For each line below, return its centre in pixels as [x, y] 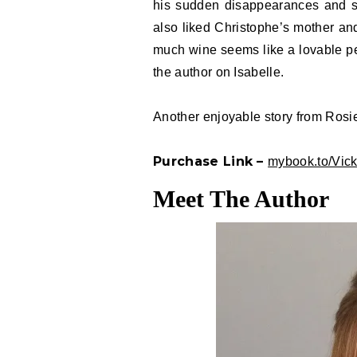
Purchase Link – [211, 161]
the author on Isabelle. [219, 72]
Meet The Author [241, 199]
